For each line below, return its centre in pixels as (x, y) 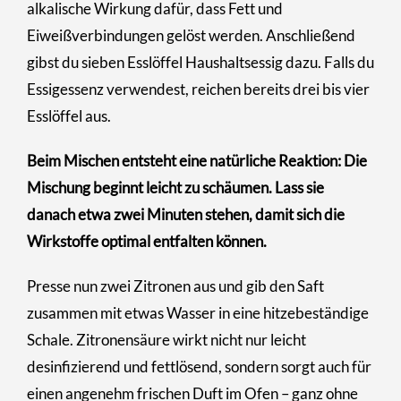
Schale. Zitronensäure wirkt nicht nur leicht (166, 339)
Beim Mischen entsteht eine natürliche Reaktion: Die (197, 160)
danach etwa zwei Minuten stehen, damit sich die (186, 214)
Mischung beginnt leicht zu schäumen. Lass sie (175, 187)
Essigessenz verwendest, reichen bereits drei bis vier (198, 89)
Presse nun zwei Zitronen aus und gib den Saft (175, 286)
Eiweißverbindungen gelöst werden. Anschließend (191, 35)
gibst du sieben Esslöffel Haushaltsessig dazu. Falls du (200, 62)
